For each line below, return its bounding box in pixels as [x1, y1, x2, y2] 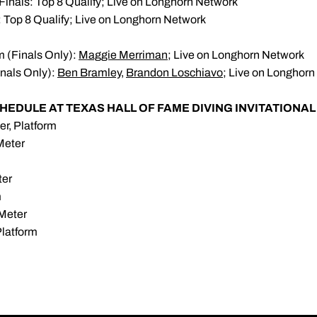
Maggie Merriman [79, 49, 168, 61]
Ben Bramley [57, 67, 121, 79]
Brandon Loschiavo [126, 67, 223, 79]
